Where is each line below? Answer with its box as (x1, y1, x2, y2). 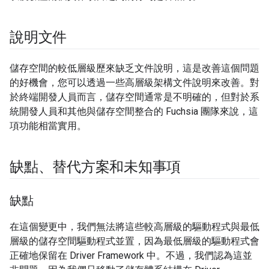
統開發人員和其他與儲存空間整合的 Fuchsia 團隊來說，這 (10, 106, 258, 118)
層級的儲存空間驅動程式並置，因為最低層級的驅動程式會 (10, 235, 259, 247)
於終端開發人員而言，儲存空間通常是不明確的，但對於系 (10, 91, 259, 103)
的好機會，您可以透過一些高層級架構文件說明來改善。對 (10, 77, 259, 89)
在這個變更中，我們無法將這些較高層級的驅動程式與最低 (10, 221, 259, 233)
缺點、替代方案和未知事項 (10, 159, 181, 176)
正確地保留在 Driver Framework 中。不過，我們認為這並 (10, 250, 252, 262)
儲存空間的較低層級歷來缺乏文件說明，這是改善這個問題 (10, 62, 259, 74)
